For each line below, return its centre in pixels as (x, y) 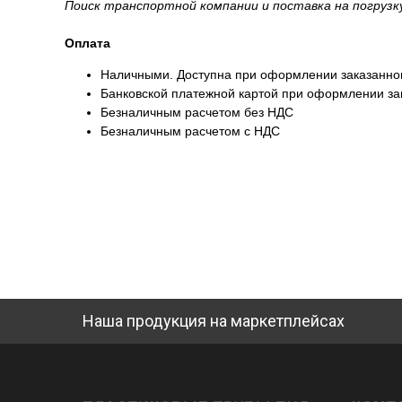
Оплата (87, 44)
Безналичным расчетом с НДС (190, 131)
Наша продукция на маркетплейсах (214, 321)
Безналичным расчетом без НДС (197, 113)
